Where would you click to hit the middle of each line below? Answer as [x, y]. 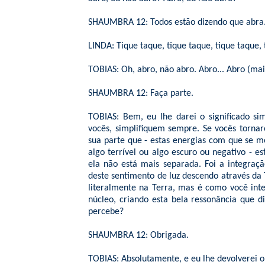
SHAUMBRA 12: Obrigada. [138, 235]
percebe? [106, 212]
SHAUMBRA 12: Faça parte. [141, 93]
